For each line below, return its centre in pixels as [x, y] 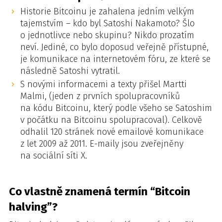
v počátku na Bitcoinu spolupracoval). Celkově [111, 120]
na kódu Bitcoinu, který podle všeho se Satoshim [116, 108]
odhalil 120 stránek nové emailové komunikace [112, 132]
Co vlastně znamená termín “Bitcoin [100, 191]
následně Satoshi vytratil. [70, 71]
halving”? [33, 207]
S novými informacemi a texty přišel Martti [103, 84]
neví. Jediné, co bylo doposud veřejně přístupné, [114, 47]
